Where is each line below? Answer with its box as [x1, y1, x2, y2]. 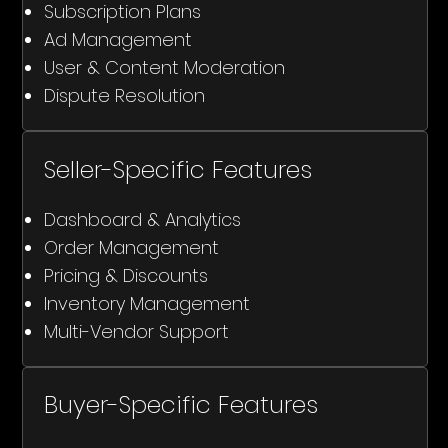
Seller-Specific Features [43, 152, 312, 186]
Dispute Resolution [43, 83, 205, 109]
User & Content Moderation [43, 55, 285, 81]
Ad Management [43, 27, 192, 53]
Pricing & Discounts [43, 262, 208, 288]
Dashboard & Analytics [43, 206, 241, 232]
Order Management [43, 234, 219, 260]
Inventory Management [43, 290, 250, 316]
